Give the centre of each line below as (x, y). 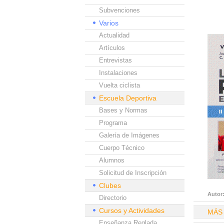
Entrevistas (115, 60)
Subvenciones (119, 10)
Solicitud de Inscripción (133, 173)
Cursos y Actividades (132, 210)
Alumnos (112, 160)
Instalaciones (118, 73)
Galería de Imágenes (129, 135)
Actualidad (114, 35)
